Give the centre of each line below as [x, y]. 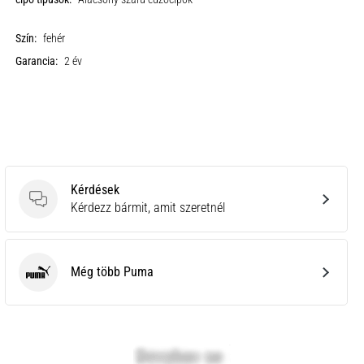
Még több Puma [112, 271]
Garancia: [37, 61]
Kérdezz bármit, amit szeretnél [148, 207]
